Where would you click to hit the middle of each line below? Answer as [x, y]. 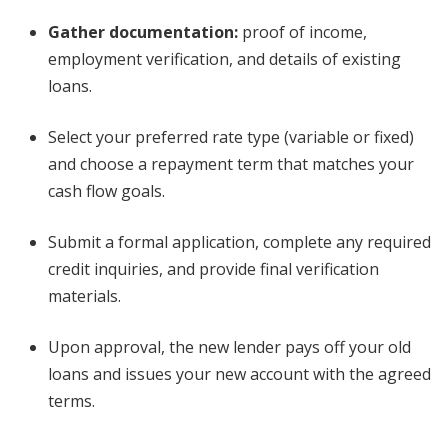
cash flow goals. [106, 191]
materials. [84, 296]
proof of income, [302, 32]
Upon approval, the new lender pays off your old [229, 347]
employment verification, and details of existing [224, 59]
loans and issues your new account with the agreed [239, 374]
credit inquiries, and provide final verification [213, 269]
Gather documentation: [143, 32]
